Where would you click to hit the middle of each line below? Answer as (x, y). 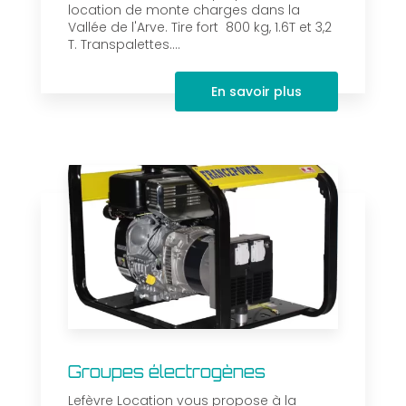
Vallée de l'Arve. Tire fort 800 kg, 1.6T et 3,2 (200, 28)
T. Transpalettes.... (124, 45)
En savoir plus (256, 92)
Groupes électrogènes (167, 372)
